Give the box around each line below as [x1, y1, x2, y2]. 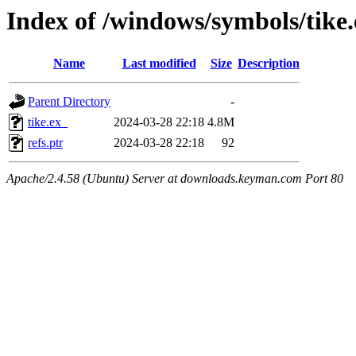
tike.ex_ [28, 115, 68, 130]
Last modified [122, 56, 196, 71]
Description [238, 56, 300, 71]
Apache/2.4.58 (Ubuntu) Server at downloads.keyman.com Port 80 [6, 172, 343, 186]
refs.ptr [28, 136, 63, 150]
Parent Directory [28, 95, 110, 109]
